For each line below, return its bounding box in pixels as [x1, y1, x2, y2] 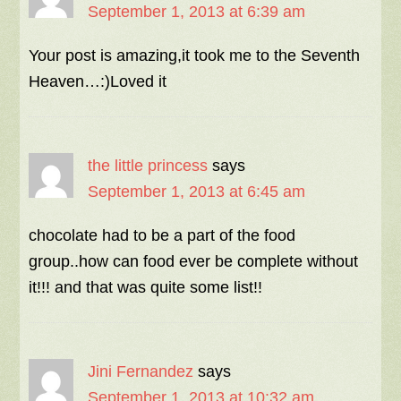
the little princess [88, 157, 209, 175]
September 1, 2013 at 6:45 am [88, 183, 306, 200]
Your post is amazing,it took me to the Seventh [29, 47, 361, 64]
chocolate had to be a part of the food [29, 226, 296, 244]
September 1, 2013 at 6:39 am [88, 3, 306, 21]
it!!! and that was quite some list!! [29, 278, 263, 296]
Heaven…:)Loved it [29, 73, 167, 90]
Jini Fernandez [88, 363, 194, 380]
